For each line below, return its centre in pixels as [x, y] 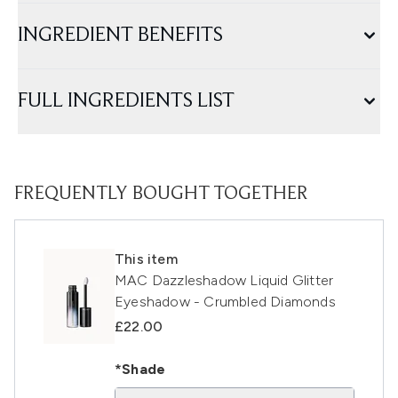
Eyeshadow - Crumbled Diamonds [225, 302]
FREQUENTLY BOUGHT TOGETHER [161, 195]
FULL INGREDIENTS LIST [126, 102]
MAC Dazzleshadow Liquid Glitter [224, 281]
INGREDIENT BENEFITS [120, 36]
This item [146, 259]
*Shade [140, 370]
